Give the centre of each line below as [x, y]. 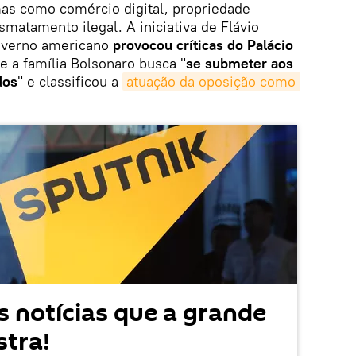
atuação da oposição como [211, 81]
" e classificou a [70, 81]
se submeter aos [240, 63]
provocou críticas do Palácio [203, 44]
